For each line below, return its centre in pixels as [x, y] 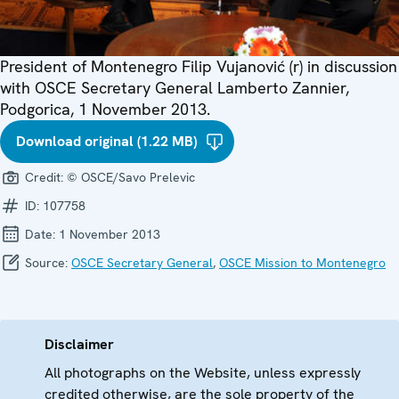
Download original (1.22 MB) [106, 142]
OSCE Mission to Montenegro [302, 263]
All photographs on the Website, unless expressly [203, 373]
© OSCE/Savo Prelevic [131, 178]
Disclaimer [79, 345]
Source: [46, 263]
